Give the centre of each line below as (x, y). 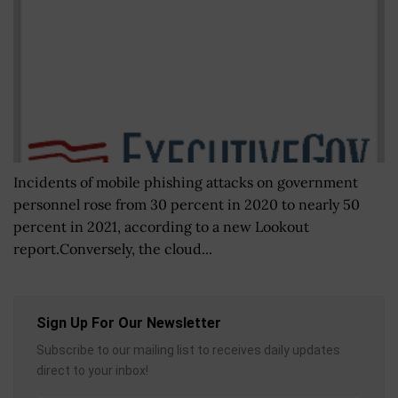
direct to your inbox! (92, 371)
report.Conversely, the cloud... (113, 249)
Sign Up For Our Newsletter (129, 323)
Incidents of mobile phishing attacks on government (186, 183)
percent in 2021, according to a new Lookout (161, 227)
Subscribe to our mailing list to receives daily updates (188, 350)
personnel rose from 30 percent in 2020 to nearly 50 (187, 205)
